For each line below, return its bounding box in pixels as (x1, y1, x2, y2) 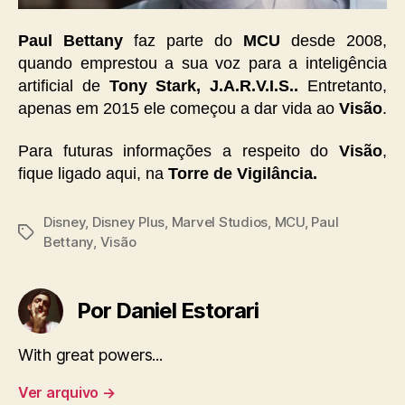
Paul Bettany (18, 31, 123, 50)
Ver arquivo (18, 383, 102, 402)
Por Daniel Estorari (77, 297, 259, 325)
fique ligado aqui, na (18, 165, 168, 184)
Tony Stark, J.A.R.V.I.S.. (108, 76, 299, 95)
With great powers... (18, 345, 163, 365)
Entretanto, (298, 76, 388, 95)
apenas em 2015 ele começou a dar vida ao (18, 99, 339, 118)
